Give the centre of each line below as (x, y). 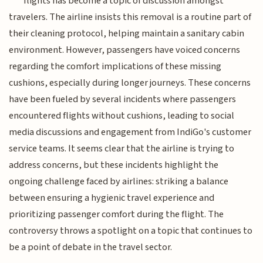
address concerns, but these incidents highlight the (114, 165)
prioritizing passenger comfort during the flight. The (117, 215)
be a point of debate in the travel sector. (91, 247)
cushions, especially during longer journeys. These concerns (130, 83)
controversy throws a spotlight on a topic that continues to (131, 231)
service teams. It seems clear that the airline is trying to (122, 149)
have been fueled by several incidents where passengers (123, 100)
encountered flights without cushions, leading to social (122, 116)
